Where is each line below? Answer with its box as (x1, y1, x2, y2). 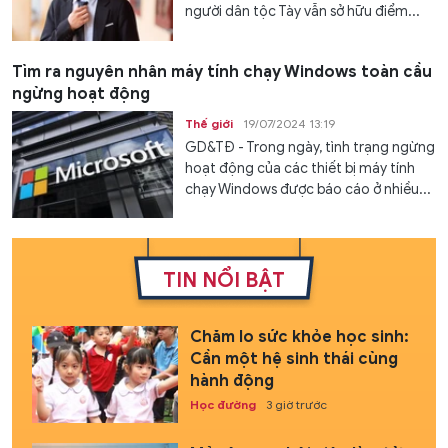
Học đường (189, 397, 256, 413)
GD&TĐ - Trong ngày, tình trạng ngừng (185, 138, 436, 156)
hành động (189, 371, 274, 392)
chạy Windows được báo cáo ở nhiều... (185, 180, 432, 198)
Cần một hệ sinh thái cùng (189, 349, 398, 370)
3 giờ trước (265, 397, 327, 413)
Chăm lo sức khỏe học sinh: (189, 327, 409, 348)
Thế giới (185, 115, 234, 131)
